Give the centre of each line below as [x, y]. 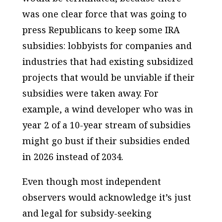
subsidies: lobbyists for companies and [107, 45]
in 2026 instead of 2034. [73, 156]
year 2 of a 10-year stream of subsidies [106, 125]
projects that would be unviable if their [108, 77]
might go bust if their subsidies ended [106, 140]
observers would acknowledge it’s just [107, 197]
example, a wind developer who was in [108, 109]
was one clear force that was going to [104, 14]
